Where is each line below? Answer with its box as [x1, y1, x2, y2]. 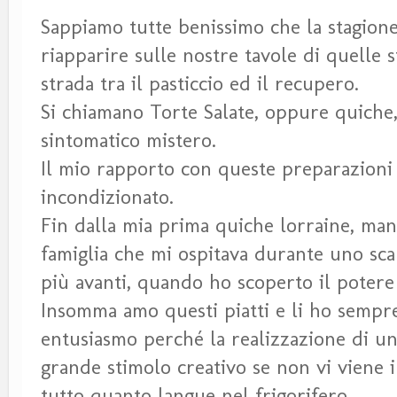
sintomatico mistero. [41, 128, 216, 153]
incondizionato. [41, 184, 180, 210]
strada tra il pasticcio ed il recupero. [41, 71, 359, 97]
